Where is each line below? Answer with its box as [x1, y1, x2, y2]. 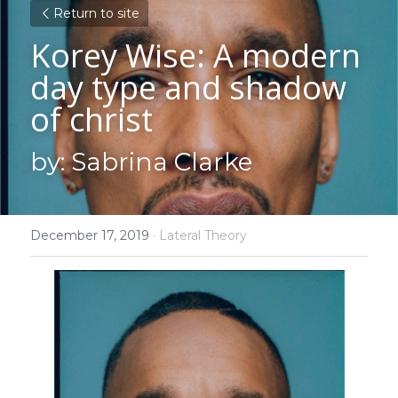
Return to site [53, 5, 139, 21]
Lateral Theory [159, 227, 247, 243]
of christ [30, 98, 153, 141]
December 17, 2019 [30, 227, 149, 243]
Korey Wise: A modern [30, 34, 361, 77]
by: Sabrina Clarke [30, 147, 252, 177]
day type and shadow [30, 66, 346, 109]
